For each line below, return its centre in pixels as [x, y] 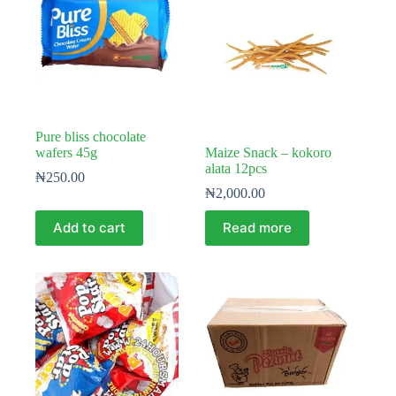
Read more [258, 228]
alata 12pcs [236, 168]
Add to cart [89, 228]
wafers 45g [66, 152]
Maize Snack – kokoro [269, 152]
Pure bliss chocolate [91, 136]
